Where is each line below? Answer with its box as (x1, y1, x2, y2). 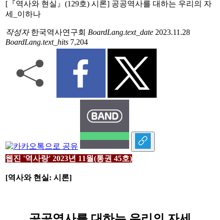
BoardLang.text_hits (5, 37, 68, 46)
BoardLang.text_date (88, 27, 153, 36)
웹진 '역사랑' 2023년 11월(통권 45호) (5, 154, 132, 163)
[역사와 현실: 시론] (5, 173, 74, 182)
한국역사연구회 (29, 27, 86, 36)
